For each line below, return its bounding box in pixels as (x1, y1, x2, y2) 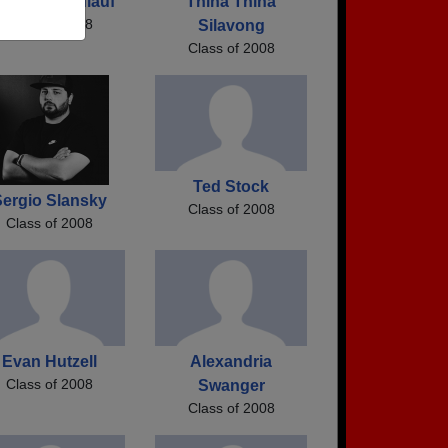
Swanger (197, 376, 265, 394)
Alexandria (190, 352, 272, 370)
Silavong (197, 16, 265, 34)
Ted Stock (193, 177, 269, 195)
